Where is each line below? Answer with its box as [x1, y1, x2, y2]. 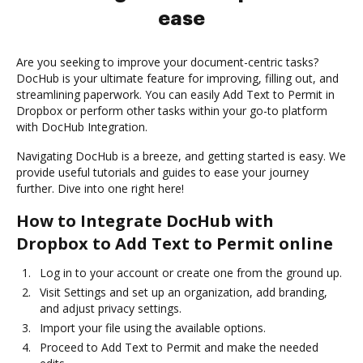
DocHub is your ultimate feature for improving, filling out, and [16, 70, 339, 87]
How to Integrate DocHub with [16, 210, 274, 233]
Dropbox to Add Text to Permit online [16, 233, 333, 255]
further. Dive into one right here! [16, 181, 184, 197]
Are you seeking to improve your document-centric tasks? [16, 54, 318, 70]
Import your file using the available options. [40, 320, 266, 336]
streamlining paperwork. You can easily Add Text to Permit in [16, 87, 335, 103]
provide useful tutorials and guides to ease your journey [16, 164, 309, 181]
